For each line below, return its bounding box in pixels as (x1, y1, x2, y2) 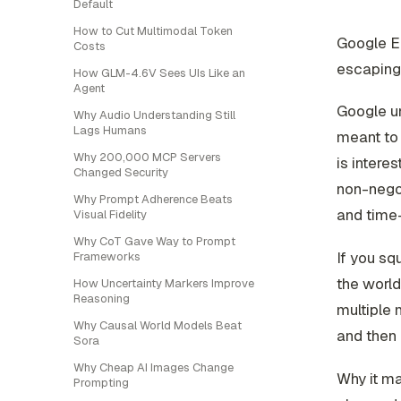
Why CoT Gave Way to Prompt (73, 234, 235, 249)
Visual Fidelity (73, 207, 147, 222)
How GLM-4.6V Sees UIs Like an (73, 65, 245, 81)
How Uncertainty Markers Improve (73, 276, 254, 291)
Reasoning (73, 291, 130, 306)
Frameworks (73, 249, 141, 264)
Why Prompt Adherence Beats (73, 192, 233, 207)
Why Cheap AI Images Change (73, 360, 234, 375)
